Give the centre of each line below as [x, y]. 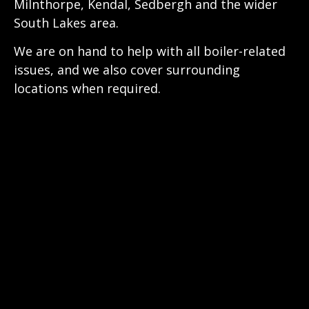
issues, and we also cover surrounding [127, 70]
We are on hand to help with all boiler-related [150, 51]
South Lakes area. [66, 22]
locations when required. [87, 89]
